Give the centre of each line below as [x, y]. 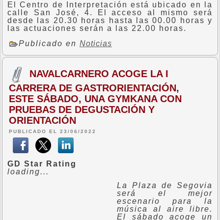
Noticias [96, 44]
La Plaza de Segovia [165, 185]
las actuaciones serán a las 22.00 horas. [97, 28]
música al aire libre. [165, 209]
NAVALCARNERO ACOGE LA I [99, 73]
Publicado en [49, 44]
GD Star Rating [42, 164]
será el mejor [165, 193]
